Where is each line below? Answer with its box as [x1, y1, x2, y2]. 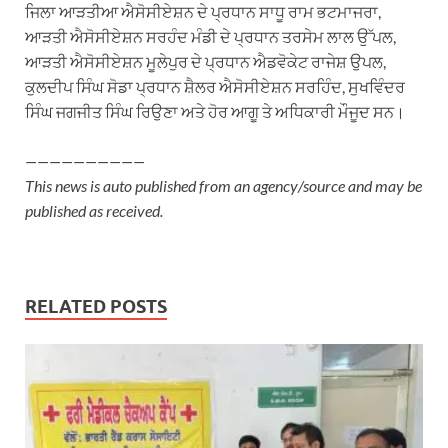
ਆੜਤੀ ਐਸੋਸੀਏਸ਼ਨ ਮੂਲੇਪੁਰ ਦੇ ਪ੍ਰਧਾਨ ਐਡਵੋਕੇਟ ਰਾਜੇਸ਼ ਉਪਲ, [25, 51, 386, 71]
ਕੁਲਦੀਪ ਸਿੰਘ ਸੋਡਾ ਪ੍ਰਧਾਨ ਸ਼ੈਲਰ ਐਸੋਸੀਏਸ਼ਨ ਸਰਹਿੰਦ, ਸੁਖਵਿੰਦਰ [25, 76, 405, 96]
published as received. [25, 200, 163, 220]
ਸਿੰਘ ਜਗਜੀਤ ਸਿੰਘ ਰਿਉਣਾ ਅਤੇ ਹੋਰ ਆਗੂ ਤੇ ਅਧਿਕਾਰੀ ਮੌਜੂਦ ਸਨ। [25, 101, 405, 121]
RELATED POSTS [25, 295, 167, 317]
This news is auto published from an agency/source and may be [25, 175, 422, 195]
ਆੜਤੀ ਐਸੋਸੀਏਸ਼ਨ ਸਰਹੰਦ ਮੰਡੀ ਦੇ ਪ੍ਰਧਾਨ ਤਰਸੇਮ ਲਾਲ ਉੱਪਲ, [25, 26, 396, 46]
